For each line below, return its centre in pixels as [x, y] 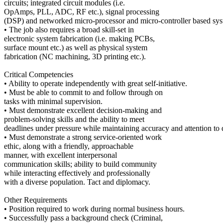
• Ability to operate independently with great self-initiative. [96, 83]
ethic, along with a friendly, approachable [69, 146]
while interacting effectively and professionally [77, 173]
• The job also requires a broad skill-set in [69, 29]
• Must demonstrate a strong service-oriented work [83, 137]
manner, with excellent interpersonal [60, 155]
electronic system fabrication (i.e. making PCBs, [79, 38]
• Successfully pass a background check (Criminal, [83, 218]
